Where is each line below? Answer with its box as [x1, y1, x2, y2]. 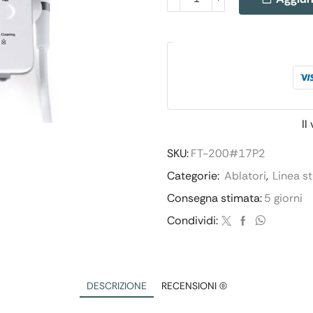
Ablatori [224, 168, 266, 184]
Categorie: [167, 168, 222, 184]
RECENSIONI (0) [161, 279, 227, 293]
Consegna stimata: [167, 191, 262, 206]
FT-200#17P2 [191, 146, 265, 161]
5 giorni [264, 191, 303, 206]
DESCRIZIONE [86, 279, 147, 293]
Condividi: [167, 213, 218, 228]
